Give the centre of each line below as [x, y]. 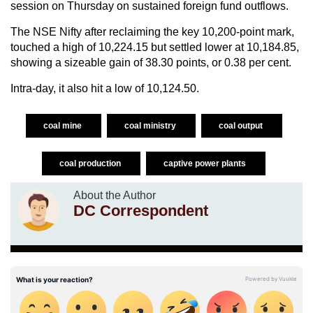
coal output [241, 125]
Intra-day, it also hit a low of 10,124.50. [105, 88]
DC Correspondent [141, 210]
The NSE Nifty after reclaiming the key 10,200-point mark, [152, 31]
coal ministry [151, 125]
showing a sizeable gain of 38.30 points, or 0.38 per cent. [151, 62]
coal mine [63, 125]
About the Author [115, 195]
